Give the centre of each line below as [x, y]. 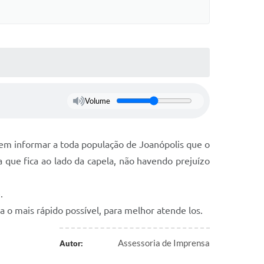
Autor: [71, 243]
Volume [97, 101]
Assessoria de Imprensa [164, 243]
